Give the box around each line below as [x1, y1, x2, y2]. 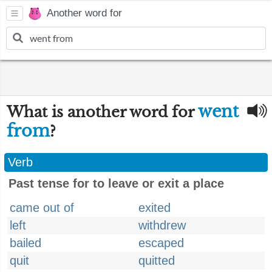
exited [138, 201, 171, 214]
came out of [10, 201, 74, 214]
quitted [138, 254, 175, 267]
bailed [10, 236, 41, 250]
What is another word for [7, 103, 198, 121]
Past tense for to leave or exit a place [8, 177, 224, 190]
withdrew [138, 219, 186, 232]
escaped [138, 236, 184, 250]
